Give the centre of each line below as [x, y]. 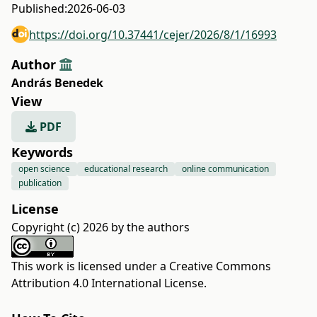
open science [44, 169]
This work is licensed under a [90, 266]
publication [40, 183]
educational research [126, 169]
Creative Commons [220, 266]
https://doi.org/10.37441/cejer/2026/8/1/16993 [153, 34]
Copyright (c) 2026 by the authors [100, 227]
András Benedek [57, 83]
